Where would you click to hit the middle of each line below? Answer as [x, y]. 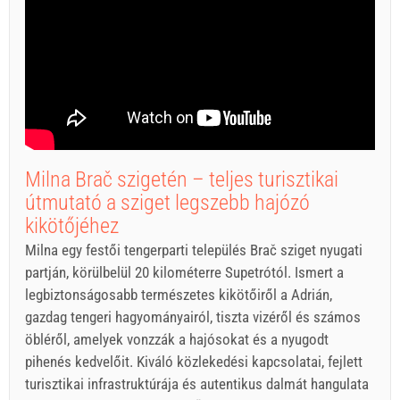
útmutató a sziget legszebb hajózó [167, 202]
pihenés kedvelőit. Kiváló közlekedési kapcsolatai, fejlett [194, 362]
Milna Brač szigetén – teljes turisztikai [182, 179]
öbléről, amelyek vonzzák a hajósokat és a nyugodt [177, 339]
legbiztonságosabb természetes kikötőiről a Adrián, [179, 295]
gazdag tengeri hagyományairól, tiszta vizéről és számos [193, 317]
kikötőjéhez [72, 225]
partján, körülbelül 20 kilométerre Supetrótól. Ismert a [184, 272]
